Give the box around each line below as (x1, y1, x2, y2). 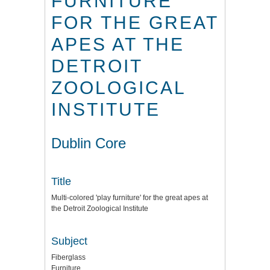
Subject (51, 235, 87, 247)
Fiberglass (51, 253, 86, 262)
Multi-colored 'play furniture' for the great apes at (51, 193, 208, 202)
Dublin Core (51, 135, 126, 151)
